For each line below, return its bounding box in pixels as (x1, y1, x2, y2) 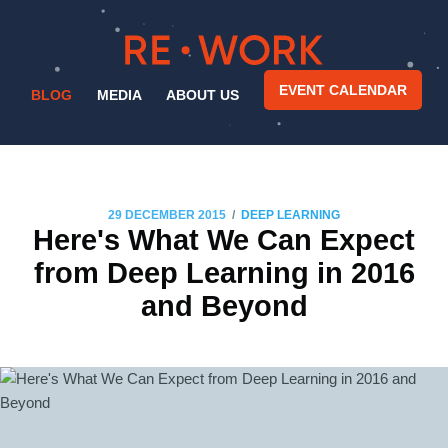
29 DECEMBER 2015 (108, 208, 226, 222)
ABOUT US (166, 86, 239, 103)
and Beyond (140, 289, 308, 322)
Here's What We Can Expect (33, 223, 415, 256)
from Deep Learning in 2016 (33, 256, 415, 289)
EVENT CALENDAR (278, 81, 407, 98)
